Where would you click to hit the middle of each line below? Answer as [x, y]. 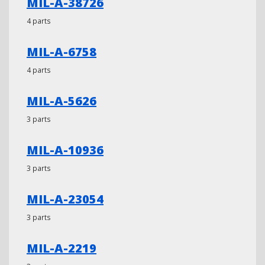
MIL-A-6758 [62, 52]
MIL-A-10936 [65, 150]
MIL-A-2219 [62, 248]
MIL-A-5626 [62, 101]
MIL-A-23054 [65, 199]
